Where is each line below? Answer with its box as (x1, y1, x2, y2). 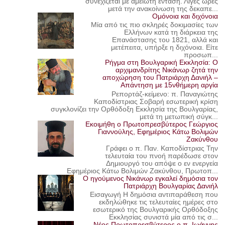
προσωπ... (184, 51, 218, 59)
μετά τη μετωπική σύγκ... (140, 113, 218, 121)
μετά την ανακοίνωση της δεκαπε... (108, 5, 218, 13)
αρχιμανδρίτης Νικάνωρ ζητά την (116, 66, 218, 74)
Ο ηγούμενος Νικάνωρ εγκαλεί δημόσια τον (83, 174, 218, 182)
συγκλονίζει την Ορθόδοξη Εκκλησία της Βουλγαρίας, (51, 105, 218, 114)
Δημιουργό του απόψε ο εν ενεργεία (106, 159, 218, 167)
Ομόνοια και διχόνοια (152, 12, 218, 20)
